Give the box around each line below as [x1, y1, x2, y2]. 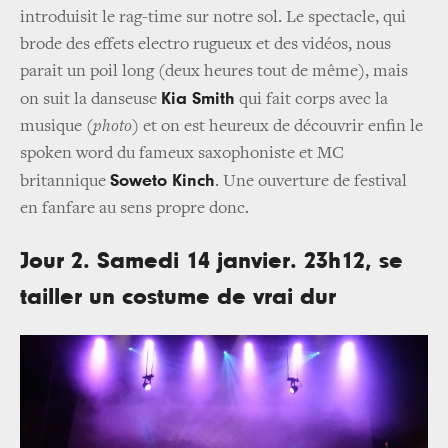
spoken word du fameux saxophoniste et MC [20, 145, 344, 164]
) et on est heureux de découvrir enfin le [132, 118, 423, 137]
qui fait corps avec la [235, 91, 388, 110]
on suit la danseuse [20, 91, 161, 110]
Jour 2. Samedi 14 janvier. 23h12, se [20, 249, 403, 274]
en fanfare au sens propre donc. [20, 200, 249, 219]
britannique [20, 173, 110, 192]
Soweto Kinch [110, 172, 215, 191]
